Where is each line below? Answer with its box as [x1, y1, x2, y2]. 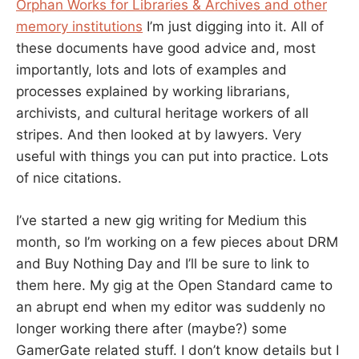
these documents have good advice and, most [16, 40, 316, 57]
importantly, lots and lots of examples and [16, 62, 287, 79]
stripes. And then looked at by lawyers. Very [16, 127, 301, 143]
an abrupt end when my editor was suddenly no [16, 298, 325, 315]
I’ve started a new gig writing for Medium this [16, 212, 307, 228]
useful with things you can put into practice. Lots [16, 148, 329, 165]
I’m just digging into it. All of [143, 18, 324, 35]
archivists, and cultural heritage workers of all [16, 105, 309, 122]
